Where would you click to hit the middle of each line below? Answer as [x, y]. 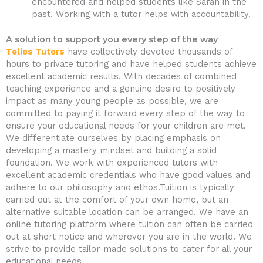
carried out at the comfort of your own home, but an [117, 199]
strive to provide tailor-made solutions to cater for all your [129, 249]
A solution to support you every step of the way [112, 39]
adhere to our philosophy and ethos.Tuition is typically [120, 187]
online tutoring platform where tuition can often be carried [129, 224]
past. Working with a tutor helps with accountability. [141, 14]
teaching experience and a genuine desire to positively [121, 88]
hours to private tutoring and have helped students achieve [131, 64]
